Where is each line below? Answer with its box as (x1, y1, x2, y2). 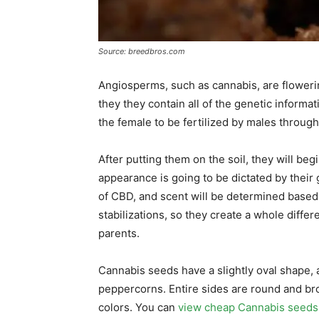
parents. (98, 226, 140, 240)
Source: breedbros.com (98, 46, 185, 56)
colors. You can (98, 300, 178, 314)
